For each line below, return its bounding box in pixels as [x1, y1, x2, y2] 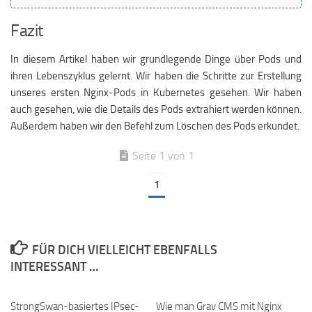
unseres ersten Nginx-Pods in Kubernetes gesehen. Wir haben [10, 86, 302, 99]
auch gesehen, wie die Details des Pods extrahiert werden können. [10, 103, 302, 116]
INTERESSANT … [10, 258, 98, 274]
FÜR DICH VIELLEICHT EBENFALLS [31, 242, 217, 258]
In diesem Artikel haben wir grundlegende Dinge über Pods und [10, 53, 302, 65]
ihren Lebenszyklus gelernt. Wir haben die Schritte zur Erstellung [10, 70, 302, 82]
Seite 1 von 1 [132, 149, 194, 162]
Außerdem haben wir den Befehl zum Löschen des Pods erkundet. [10, 120, 299, 132]
